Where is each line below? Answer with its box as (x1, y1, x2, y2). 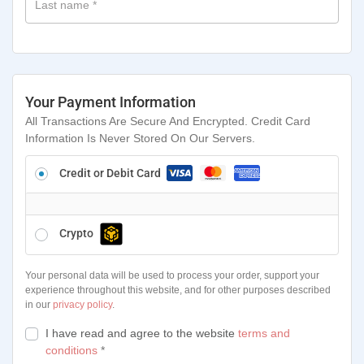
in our (25, 298, 53, 310)
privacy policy (53, 298, 112, 310)
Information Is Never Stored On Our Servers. (25, 132, 255, 145)
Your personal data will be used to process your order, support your (25, 269, 319, 281)
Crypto (59, 227, 96, 240)
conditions (45, 343, 97, 357)
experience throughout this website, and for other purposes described (25, 284, 331, 296)
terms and (238, 326, 290, 340)
